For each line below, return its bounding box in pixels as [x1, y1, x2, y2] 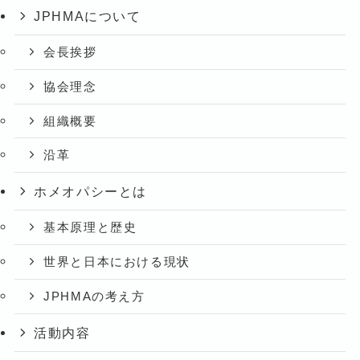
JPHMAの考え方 [43, 289, 145, 303]
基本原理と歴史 [43, 221, 137, 235]
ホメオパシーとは [34, 184, 147, 199]
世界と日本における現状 [43, 256, 190, 268]
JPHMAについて [34, 9, 141, 24]
